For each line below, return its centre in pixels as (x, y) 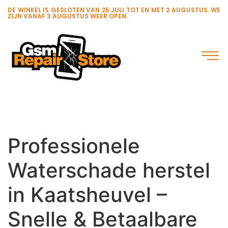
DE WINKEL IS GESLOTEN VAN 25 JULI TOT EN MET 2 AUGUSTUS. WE (114, 10)
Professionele (74, 146)
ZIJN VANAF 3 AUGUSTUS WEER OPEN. (68, 16)
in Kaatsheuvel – (87, 195)
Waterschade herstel (109, 170)
